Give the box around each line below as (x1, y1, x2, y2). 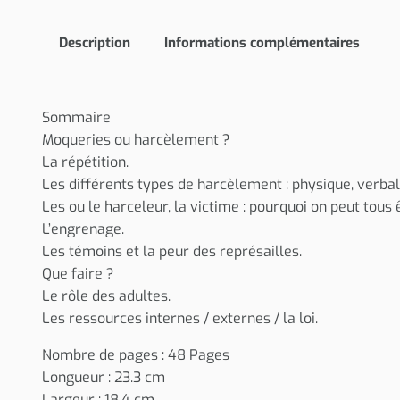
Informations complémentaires (164, 34, 361, 52)
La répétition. (42, 152, 129, 171)
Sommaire (42, 107, 112, 127)
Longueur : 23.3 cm (42, 367, 166, 387)
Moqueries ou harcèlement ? (42, 129, 231, 149)
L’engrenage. (42, 219, 125, 238)
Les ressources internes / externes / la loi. (42, 308, 319, 328)
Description (59, 34, 131, 52)
